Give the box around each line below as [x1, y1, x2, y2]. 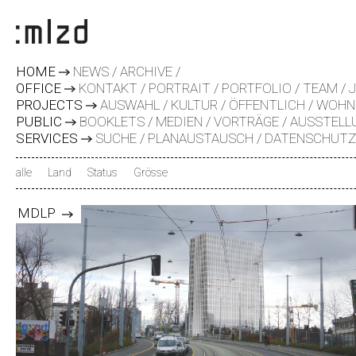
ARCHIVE [120, 64, 172, 79]
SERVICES [16, 130, 78, 146]
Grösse [133, 166, 168, 179]
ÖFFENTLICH [229, 97, 305, 113]
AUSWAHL [100, 97, 160, 113]
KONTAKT [79, 80, 137, 96]
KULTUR [171, 97, 218, 113]
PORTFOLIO [222, 80, 292, 96]
